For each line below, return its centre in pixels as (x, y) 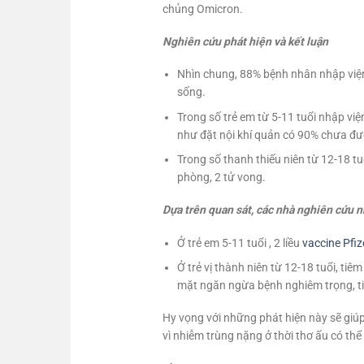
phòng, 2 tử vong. (221, 178)
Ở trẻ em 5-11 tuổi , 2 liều (239, 243)
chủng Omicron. (202, 9)
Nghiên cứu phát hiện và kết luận (245, 42)
